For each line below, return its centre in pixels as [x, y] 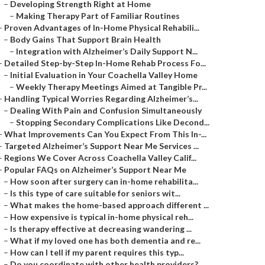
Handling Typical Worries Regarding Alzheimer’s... [101, 98]
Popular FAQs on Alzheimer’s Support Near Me [95, 169]
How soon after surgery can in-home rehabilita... [104, 181]
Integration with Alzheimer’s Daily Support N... [107, 51]
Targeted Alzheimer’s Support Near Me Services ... [101, 146]
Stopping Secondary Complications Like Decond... [113, 122]
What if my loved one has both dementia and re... [105, 240]
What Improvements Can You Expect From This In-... [105, 134]
